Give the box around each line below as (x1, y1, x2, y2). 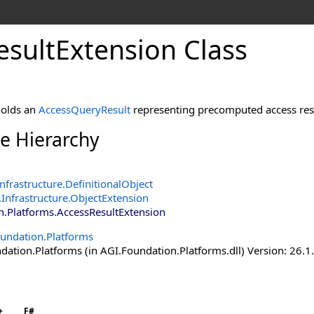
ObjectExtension (70, 191, 149, 205)
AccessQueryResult (39, 102, 130, 116)
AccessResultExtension (57, 205, 165, 219)
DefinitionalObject (65, 177, 153, 191)
